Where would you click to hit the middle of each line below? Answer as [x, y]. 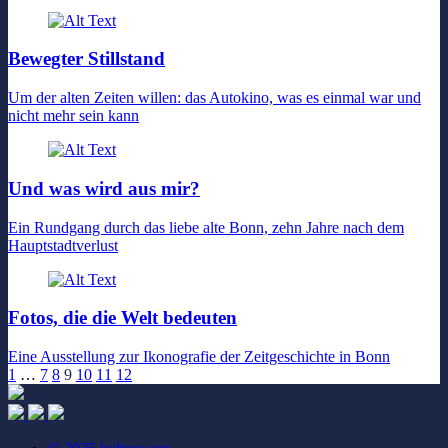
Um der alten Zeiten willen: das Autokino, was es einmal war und [214, 98]
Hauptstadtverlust [63, 245]
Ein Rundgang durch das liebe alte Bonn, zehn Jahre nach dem [206, 227]
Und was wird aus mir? [104, 188]
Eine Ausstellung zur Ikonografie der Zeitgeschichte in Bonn [199, 357]
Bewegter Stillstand [86, 59]
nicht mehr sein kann [73, 116]
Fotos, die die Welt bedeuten [122, 318]
